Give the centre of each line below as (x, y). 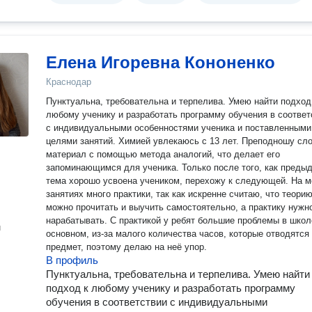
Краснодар (69, 82)
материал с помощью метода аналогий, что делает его (163, 154)
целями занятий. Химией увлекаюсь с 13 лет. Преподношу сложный (82, 141)
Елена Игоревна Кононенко (161, 62)
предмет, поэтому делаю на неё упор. (126, 247)
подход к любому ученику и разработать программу (171, 288)
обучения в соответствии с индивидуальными (157, 302)
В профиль (72, 260)
